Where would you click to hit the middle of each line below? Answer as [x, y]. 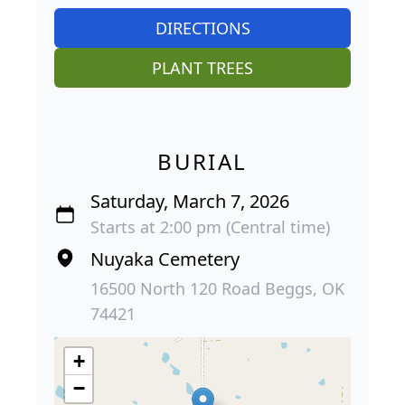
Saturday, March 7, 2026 [190, 202]
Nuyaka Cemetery [165, 259]
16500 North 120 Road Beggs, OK [217, 289]
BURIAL [202, 162]
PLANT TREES [202, 68]
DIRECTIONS [202, 28]
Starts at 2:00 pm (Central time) [210, 227]
